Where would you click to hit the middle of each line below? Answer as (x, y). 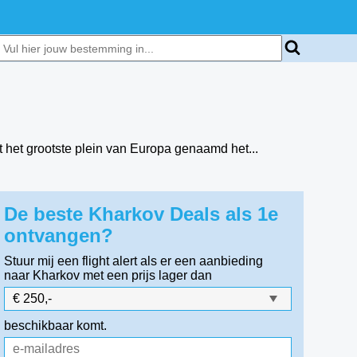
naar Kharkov (42, 275)
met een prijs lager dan (148, 275)
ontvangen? (59, 235)
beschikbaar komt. (56, 326)
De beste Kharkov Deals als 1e (141, 214)
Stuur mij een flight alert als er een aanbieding (134, 261)
